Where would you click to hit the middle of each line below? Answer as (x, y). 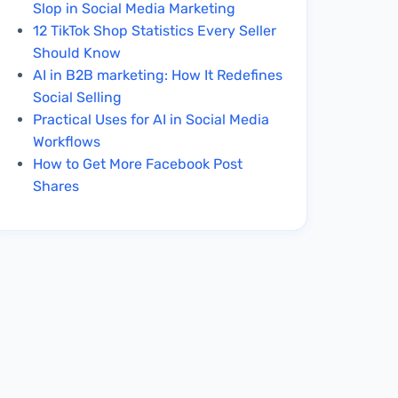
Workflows (67, 141)
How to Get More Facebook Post (138, 163)
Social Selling (78, 97)
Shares (56, 186)
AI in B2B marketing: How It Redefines (158, 75)
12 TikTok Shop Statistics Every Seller (155, 30)
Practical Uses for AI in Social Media (151, 119)
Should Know (77, 52)
